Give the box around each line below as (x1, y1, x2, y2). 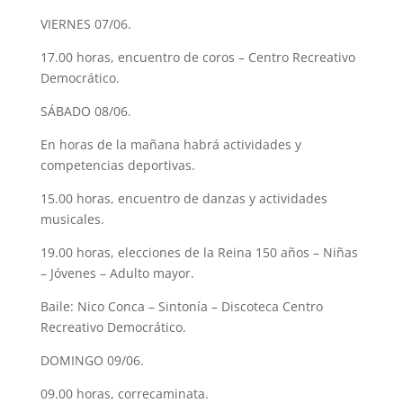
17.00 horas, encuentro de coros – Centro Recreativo (40, 48, 355, 66)
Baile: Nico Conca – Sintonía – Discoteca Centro (40, 297, 323, 315)
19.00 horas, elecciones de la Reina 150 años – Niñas (40, 243, 358, 261)
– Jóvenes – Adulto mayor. (40, 264, 194, 282)
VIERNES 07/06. (40, 14, 131, 32)
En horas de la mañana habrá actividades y (40, 135, 301, 153)
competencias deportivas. (40, 156, 195, 174)
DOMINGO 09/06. (40, 351, 144, 369)
